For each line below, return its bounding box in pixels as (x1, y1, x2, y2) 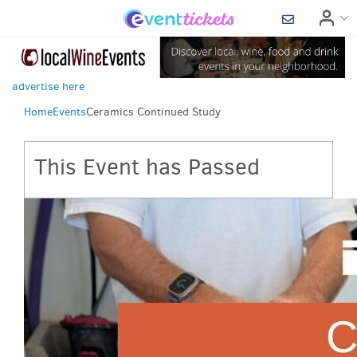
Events (53, 104, 86, 120)
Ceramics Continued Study (86, 104, 221, 120)
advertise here (12, 78, 84, 94)
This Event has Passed (34, 151, 260, 182)
